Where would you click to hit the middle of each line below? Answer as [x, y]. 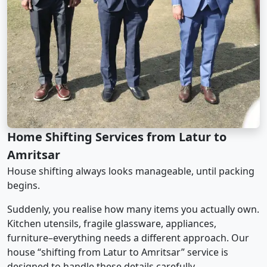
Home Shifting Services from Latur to [117, 136]
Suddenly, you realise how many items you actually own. [133, 209]
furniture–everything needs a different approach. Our [128, 237]
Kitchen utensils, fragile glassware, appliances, [112, 223]
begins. [24, 185]
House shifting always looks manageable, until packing [131, 171]
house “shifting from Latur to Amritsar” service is [118, 252]
